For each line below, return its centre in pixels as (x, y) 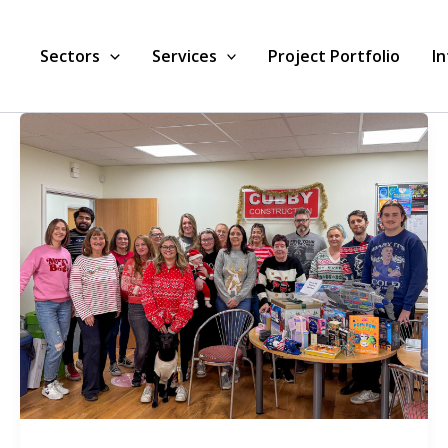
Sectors (70, 56)
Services (184, 56)
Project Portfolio (334, 56)
